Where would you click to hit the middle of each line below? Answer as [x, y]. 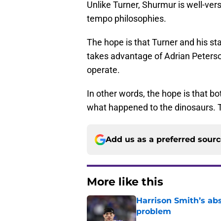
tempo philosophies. [127, 19]
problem [154, 212]
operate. [103, 70]
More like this [125, 182]
